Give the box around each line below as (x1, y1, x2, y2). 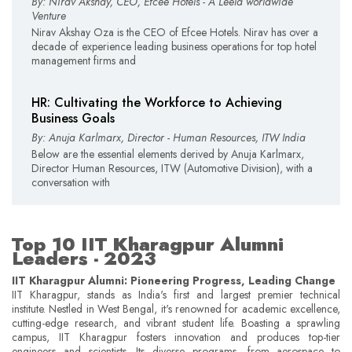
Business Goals (31, 108, 115, 127)
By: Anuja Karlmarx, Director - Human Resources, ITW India (31, 129, 306, 145)
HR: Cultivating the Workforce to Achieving (31, 93, 282, 112)
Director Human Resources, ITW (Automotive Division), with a (31, 159, 313, 176)
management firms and (31, 52, 136, 68)
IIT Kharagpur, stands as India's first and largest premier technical (12, 286, 340, 302)
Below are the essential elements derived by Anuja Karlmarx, (31, 145, 304, 162)
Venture (31, 7, 66, 24)
